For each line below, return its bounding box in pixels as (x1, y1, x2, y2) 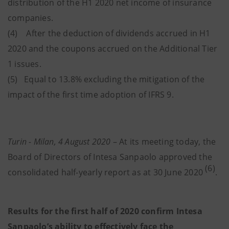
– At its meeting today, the (112, 136, 216, 147)
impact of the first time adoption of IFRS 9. (8, 89, 174, 100)
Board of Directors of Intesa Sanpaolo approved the (8, 151, 213, 163)
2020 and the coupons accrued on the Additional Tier (8, 43, 218, 54)
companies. (8, 12, 53, 24)
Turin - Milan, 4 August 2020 (8, 136, 113, 147)
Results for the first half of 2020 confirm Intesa (8, 205, 202, 217)
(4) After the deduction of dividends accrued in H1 (8, 28, 211, 39)
